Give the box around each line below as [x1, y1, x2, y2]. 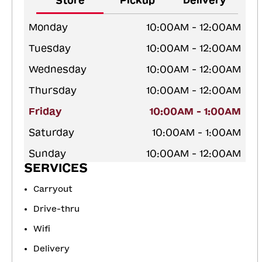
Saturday [29, 126, 74, 138]
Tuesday [29, 42, 71, 54]
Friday [29, 105, 62, 117]
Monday [29, 21, 68, 33]
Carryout [33, 184, 73, 194]
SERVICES [24, 160, 88, 175]
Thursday [29, 84, 77, 96]
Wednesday [29, 63, 87, 75]
